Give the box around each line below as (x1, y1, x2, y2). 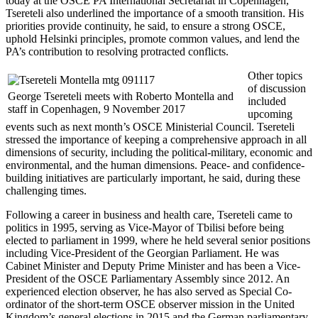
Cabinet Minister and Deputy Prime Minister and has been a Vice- (6, 259, 300, 272)
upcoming (248, 107, 292, 120)
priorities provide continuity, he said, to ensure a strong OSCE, (6, 19, 285, 32)
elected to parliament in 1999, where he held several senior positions (6, 234, 310, 246)
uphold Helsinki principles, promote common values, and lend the (6, 32, 300, 45)
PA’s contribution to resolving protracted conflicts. (6, 45, 229, 57)
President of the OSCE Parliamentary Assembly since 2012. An (6, 272, 290, 285)
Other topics (248, 69, 302, 82)
